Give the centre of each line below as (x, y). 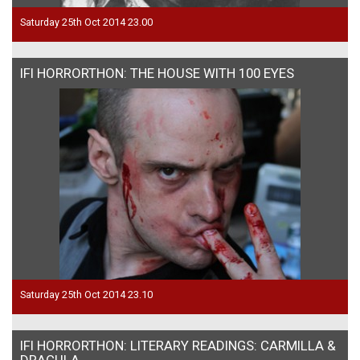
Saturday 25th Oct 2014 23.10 (86, 294)
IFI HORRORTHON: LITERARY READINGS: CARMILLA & (178, 345)
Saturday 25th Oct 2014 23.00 (86, 22)
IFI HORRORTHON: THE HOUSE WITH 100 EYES (157, 73)
